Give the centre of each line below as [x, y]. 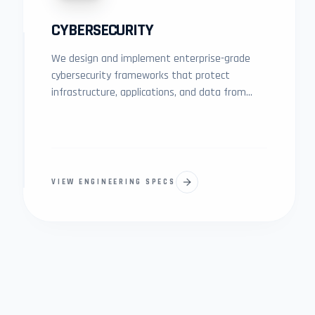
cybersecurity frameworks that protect [141, 76]
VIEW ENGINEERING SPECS [114, 182]
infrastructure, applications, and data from [149, 92]
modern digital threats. [104, 109]
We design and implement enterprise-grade [151, 59]
